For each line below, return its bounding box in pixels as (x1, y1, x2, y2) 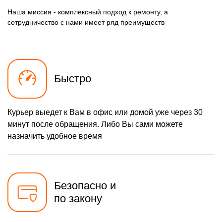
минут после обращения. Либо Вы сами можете (7, 120, 183, 129)
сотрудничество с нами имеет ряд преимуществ (7, 18, 165, 27)
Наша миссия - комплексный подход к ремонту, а (7, 8, 168, 16)
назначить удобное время (7, 132, 102, 141)
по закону (54, 192, 102, 205)
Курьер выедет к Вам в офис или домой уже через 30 (7, 108, 203, 117)
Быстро (54, 72, 91, 85)
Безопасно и (54, 179, 116, 192)
